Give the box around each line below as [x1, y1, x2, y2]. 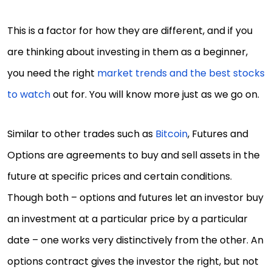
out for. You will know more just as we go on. [50, 87, 259, 101]
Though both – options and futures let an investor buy [7, 191, 263, 205]
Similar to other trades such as [7, 127, 155, 141]
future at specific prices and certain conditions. [7, 169, 232, 183]
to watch [7, 87, 50, 101]
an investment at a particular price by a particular [7, 212, 248, 226]
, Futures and [188, 127, 248, 141]
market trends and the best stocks [97, 66, 265, 80]
